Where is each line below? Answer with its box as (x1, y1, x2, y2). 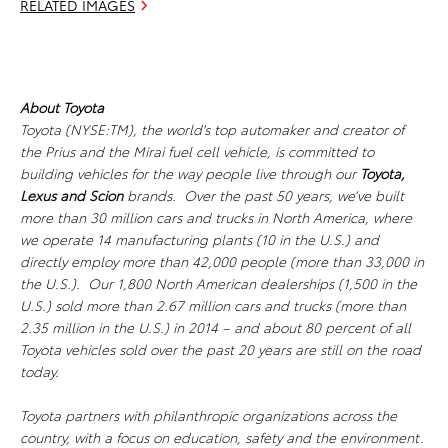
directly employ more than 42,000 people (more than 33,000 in (20, 251, 424, 272)
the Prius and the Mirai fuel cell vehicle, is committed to (20, 141, 374, 162)
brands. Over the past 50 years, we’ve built (123, 185, 404, 206)
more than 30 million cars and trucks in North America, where (20, 207, 412, 228)
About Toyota (20, 97, 104, 118)
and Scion (60, 185, 123, 206)
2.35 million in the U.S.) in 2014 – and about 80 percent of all (20, 317, 411, 338)
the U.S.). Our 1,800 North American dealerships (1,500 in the (20, 273, 417, 294)
